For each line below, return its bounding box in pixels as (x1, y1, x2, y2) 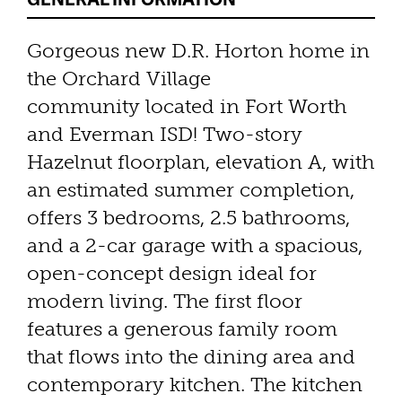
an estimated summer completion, (27, 178, 354, 203)
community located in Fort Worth (27, 94, 346, 119)
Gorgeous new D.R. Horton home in (27, 39, 370, 64)
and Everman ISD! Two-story (27, 122, 302, 147)
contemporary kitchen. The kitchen (27, 372, 363, 398)
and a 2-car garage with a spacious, (27, 233, 363, 258)
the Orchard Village (27, 66, 211, 92)
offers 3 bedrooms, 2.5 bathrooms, (27, 205, 350, 231)
